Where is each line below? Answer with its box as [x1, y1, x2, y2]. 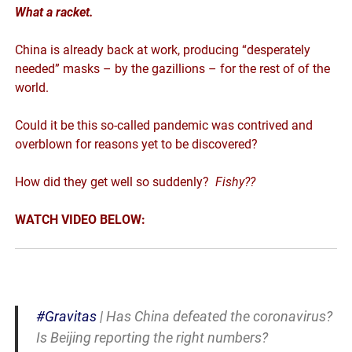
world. [15, 79, 53, 95]
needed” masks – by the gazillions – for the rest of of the [15, 60, 331, 76]
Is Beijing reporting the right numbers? [35, 328, 268, 346]
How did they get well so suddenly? [15, 174, 216, 189]
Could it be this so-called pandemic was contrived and [15, 117, 313, 133]
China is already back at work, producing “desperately [15, 42, 311, 57]
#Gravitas [35, 307, 97, 324]
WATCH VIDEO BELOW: [15, 211, 146, 227]
